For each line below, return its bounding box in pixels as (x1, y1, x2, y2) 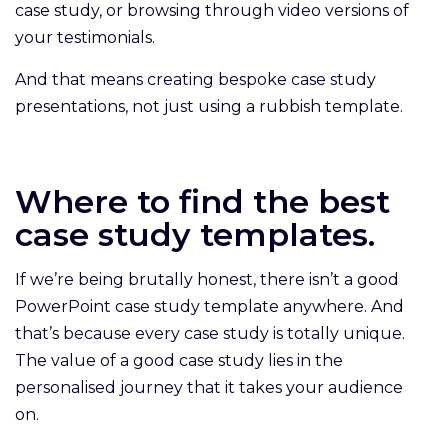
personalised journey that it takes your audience (15, 378, 403, 398)
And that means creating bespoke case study (15, 70, 376, 90)
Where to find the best (15, 182, 390, 222)
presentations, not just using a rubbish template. (15, 97, 411, 117)
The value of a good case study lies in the (15, 351, 343, 371)
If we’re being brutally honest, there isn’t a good (15, 270, 399, 290)
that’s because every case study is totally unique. (15, 324, 405, 344)
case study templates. (15, 215, 384, 255)
